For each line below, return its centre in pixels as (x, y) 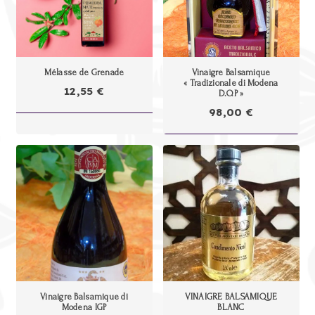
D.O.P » (231, 93)
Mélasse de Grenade (84, 72)
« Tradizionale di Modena (231, 83)
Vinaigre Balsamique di (84, 297)
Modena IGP (84, 308)
